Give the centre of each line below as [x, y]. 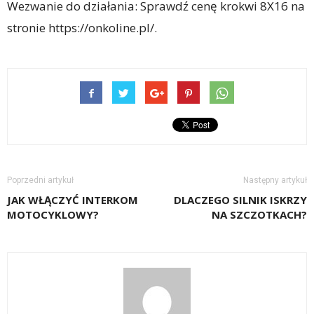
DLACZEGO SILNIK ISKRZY [240, 200]
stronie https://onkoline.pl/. [82, 28]
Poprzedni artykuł [40, 180]
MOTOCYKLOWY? [53, 214]
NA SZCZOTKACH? [259, 214]
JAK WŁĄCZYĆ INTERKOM [73, 200]
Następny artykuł [275, 180]
